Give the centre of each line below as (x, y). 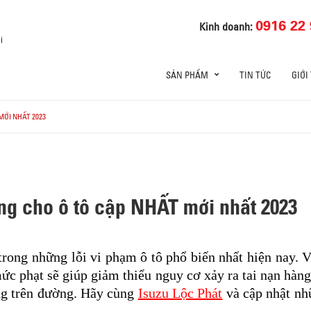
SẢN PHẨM (187, 75)
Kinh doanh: (228, 26)
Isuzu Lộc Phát (180, 293)
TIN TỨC (255, 75)
